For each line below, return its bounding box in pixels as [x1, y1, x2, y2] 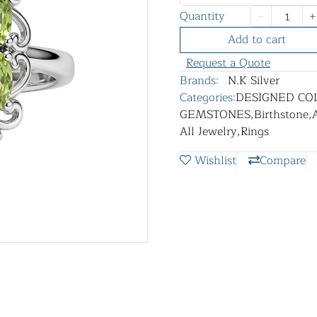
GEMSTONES [180, 105, 250, 124]
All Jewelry [180, 122, 237, 141]
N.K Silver [228, 71, 279, 90]
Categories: [180, 88, 236, 107]
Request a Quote [186, 53, 270, 72]
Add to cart [228, 30, 286, 49]
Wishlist [195, 151, 236, 170]
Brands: [180, 71, 219, 90]
